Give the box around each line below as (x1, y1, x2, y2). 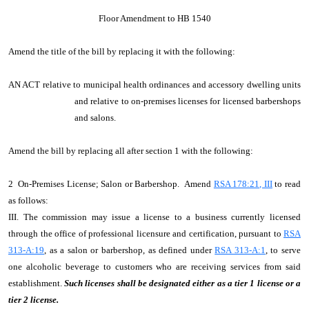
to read (272, 179, 301, 189)
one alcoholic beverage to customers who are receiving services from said (8, 261, 301, 272)
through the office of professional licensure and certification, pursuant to (8, 228, 283, 239)
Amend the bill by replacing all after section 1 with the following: (8, 146, 257, 156)
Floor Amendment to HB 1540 (98, 13, 211, 23)
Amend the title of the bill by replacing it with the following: (8, 46, 239, 57)
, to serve (265, 245, 301, 255)
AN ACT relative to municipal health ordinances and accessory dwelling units (8, 79, 301, 90)
